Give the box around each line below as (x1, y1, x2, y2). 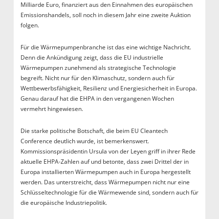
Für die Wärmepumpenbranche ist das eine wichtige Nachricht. (20, 43, 191, 51)
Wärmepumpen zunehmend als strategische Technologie (20, 63, 176, 72)
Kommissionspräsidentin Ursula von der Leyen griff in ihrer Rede (20, 147, 196, 155)
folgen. (20, 21, 39, 29)
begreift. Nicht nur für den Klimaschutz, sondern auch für (20, 73, 175, 82)
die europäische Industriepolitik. (20, 198, 107, 207)
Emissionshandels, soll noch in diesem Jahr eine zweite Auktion (20, 10, 191, 19)
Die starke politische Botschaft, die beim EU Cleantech (20, 126, 168, 135)
